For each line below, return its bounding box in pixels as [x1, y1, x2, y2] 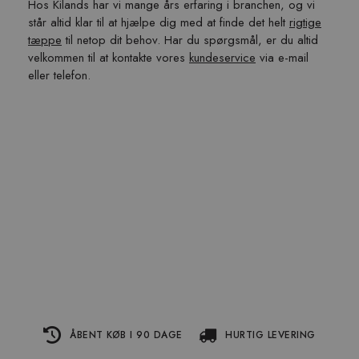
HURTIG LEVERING [225, 328, 316, 343]
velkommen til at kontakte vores [28, 49, 189, 67]
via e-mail [256, 49, 309, 67]
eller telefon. [28, 67, 91, 84]
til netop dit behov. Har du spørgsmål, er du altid [62, 31, 318, 49]
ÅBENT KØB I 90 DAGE [70, 328, 183, 343]
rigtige [289, 14, 321, 31]
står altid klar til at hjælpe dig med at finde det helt [28, 14, 289, 31]
